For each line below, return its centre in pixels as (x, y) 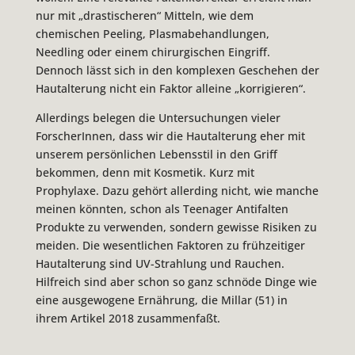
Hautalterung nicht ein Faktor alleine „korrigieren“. (170, 88)
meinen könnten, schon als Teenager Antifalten (162, 208)
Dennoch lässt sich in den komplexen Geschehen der (177, 70)
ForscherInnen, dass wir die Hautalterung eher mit (170, 136)
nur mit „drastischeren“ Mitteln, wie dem (144, 15)
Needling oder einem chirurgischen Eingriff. (153, 52)
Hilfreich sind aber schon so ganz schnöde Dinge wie (176, 281)
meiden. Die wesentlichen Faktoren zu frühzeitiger (170, 245)
